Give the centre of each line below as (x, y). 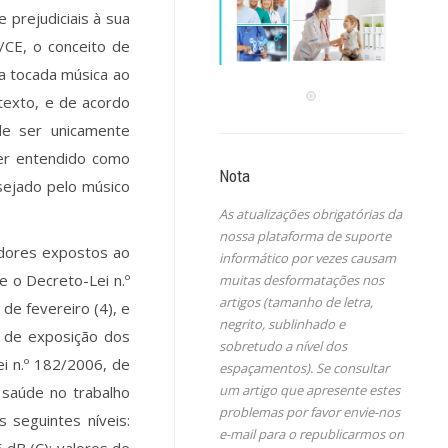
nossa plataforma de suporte (304, 236)
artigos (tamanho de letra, (295, 302)
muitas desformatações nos (301, 280)
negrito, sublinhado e (281, 324)
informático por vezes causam (307, 258)
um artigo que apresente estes (309, 390)
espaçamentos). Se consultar (303, 368)
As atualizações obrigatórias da (310, 214)
